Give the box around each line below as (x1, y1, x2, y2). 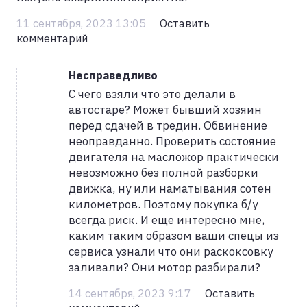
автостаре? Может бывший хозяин (69, 101, 262, 117)
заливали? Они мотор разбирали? (69, 259, 260, 275)
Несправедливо (69, 67, 158, 82)
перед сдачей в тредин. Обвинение (69, 117, 267, 133)
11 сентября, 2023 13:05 (16, 15, 149, 30)
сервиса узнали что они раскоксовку (69, 243, 273, 259)
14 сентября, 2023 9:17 (69, 285, 194, 300)
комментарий (16, 30, 88, 45)
